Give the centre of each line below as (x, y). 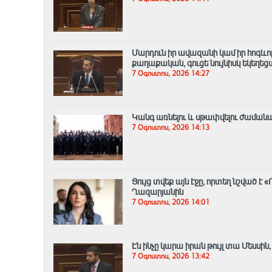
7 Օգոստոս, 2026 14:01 (171, 202)
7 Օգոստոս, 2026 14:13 (171, 128)
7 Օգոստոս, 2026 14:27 (171, 74)
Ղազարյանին (158, 192)
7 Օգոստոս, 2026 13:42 (171, 257)
